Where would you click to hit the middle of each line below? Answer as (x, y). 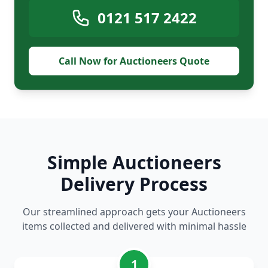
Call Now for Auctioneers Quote (134, 61)
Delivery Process (134, 184)
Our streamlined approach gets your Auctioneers (134, 212)
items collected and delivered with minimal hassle (134, 226)
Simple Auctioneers (134, 163)
